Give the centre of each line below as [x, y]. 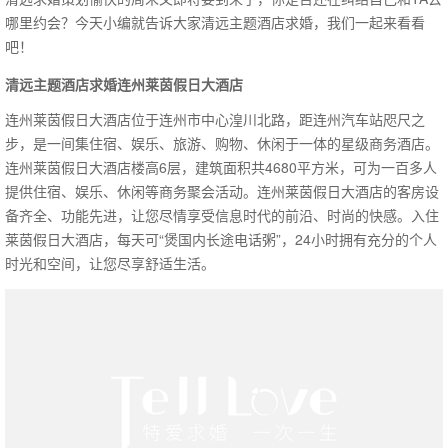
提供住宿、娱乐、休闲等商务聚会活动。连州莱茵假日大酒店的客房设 [222, 191]
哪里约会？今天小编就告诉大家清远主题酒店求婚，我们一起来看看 [215, 21]
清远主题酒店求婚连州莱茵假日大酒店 [124, 83]
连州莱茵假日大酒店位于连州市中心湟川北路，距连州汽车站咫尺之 [215, 119]
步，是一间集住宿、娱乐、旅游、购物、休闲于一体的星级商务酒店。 [222, 143]
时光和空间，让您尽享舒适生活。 [110, 263]
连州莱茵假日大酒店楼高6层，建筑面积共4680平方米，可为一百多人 [221, 167]
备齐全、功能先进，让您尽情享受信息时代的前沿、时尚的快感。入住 [222, 215]
